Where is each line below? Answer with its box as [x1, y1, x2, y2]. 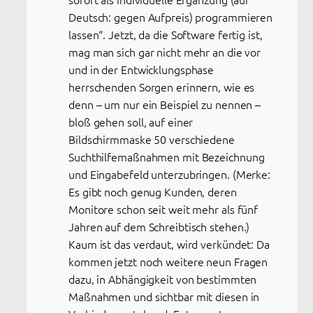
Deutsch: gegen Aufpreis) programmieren [68, 9, 273, 25]
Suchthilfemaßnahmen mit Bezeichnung [68, 149, 265, 165]
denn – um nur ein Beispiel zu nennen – [68, 96, 261, 112]
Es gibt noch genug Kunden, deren [68, 184, 237, 200]
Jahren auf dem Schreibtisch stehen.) [68, 219, 250, 235]
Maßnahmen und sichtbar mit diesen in [68, 289, 260, 305]
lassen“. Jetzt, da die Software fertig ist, [68, 27, 263, 43]
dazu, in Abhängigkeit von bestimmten [68, 271, 257, 287]
